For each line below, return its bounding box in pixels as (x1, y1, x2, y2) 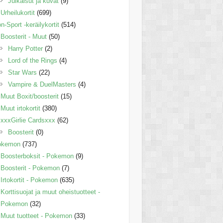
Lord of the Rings (8, 57, 58, 65)
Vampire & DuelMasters (8, 81, 77, 89)
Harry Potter (8, 45, 43, 53)
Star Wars (8, 69, 37, 77)
